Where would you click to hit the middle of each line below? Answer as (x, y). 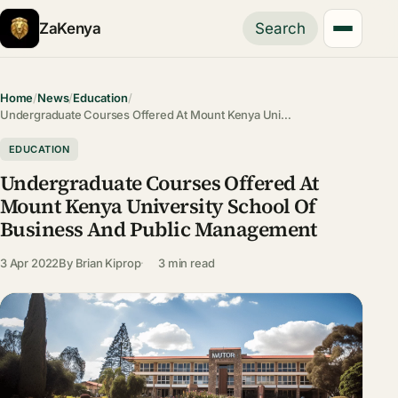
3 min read (187, 263)
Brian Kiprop (108, 263)
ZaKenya (70, 28)
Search (281, 28)
